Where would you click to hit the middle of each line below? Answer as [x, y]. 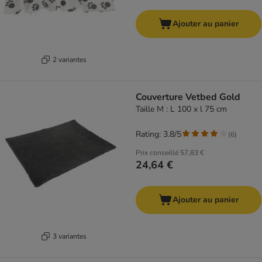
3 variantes [69, 236]
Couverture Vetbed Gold [188, 97]
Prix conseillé [157, 153]
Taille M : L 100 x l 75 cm [181, 109]
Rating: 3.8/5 [158, 135]
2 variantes [69, 59]
